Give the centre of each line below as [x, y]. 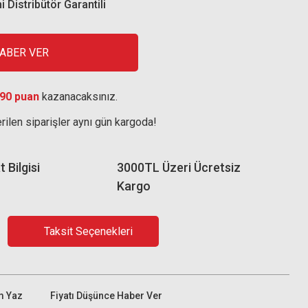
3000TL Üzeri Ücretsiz [179, 167]
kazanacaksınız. [78, 97]
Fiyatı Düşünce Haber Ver [106, 296]
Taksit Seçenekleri [88, 231]
